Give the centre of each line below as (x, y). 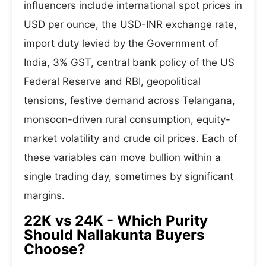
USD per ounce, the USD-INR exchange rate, (130, 24)
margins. (44, 195)
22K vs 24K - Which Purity (116, 221)
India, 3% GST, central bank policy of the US (129, 62)
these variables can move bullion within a (122, 157)
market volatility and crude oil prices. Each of (131, 138)
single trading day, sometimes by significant (129, 176)
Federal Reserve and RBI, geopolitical (112, 81)
